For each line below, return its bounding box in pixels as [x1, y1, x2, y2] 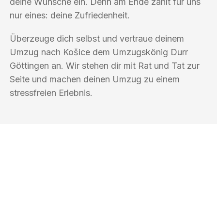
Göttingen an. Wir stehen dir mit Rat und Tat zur [10, 60, 200, 71]
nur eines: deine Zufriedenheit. [10, 10, 130, 20]
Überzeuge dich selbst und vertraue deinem [10, 33, 184, 44]
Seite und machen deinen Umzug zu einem [10, 74, 180, 84]
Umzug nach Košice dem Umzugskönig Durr [10, 46, 188, 57]
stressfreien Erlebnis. [10, 87, 93, 98]
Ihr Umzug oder [15, 180, 153, 204]
